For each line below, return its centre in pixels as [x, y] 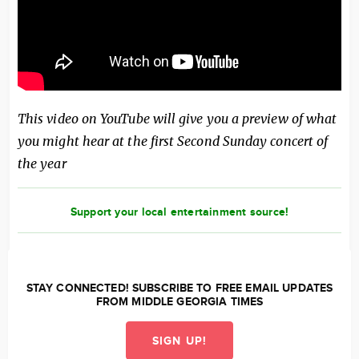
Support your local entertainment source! [179, 212]
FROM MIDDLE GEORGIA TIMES [179, 301]
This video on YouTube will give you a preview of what [177, 118]
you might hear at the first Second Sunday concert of [173, 141]
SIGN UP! [179, 341]
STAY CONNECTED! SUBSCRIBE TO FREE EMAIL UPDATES [179, 288]
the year [42, 163]
